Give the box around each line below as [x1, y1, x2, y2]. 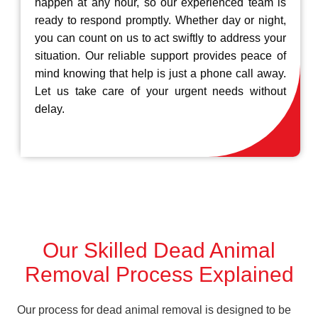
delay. [35, 102, 65, 115]
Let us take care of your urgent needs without [35, 84, 286, 97]
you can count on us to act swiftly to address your [35, 31, 286, 44]
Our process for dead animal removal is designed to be [17, 303, 291, 316]
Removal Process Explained [24, 262, 294, 286]
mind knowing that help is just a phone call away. [35, 67, 286, 79]
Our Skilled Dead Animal [43, 238, 275, 262]
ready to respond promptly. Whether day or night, [35, 13, 286, 26]
